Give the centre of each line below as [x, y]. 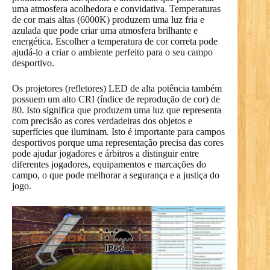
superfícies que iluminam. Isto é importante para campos [118, 132]
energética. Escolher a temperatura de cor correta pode [115, 42]
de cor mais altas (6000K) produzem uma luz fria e [108, 20]
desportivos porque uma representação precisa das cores [118, 143]
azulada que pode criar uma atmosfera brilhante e [105, 31]
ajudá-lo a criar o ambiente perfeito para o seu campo [112, 52]
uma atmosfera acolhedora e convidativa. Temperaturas [116, 9]
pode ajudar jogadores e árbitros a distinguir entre [105, 154]
